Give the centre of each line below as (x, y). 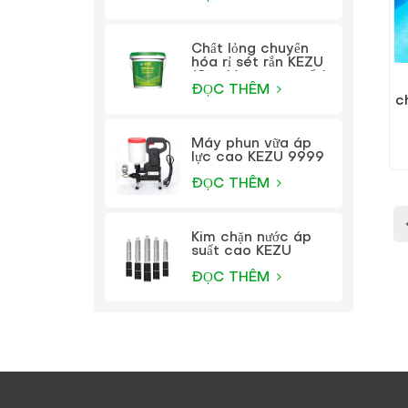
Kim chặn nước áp (251, 237)
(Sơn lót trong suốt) (259, 76)
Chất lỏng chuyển (250, 49)
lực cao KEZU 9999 (257, 158)
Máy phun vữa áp (251, 144)
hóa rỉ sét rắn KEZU (257, 62)
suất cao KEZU (241, 251)
